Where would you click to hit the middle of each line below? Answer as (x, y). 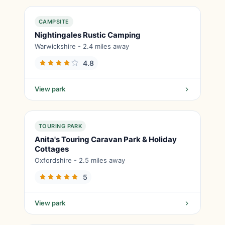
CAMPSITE (54, 22)
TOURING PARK (61, 126)
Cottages (52, 149)
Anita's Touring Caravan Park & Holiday (106, 139)
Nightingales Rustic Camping (88, 35)
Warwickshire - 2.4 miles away (82, 46)
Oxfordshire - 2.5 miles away (80, 160)
